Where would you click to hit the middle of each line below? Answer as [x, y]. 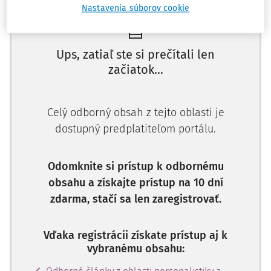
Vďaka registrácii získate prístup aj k [135, 235]
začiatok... [135, 70]
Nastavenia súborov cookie [135, 8]
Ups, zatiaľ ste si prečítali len [135, 54]
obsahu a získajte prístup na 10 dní [135, 183]
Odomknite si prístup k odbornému [135, 166]
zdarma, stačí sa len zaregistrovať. [135, 199]
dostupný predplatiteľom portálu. [135, 129]
